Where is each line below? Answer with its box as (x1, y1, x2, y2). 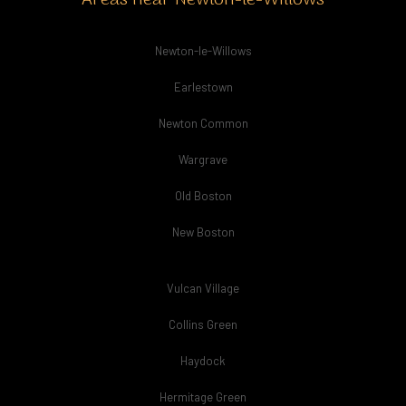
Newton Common (158, 116, 248, 130)
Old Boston (174, 188, 232, 203)
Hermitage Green (159, 390, 246, 404)
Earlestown (173, 80, 233, 94)
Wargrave (179, 152, 227, 167)
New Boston (171, 225, 235, 239)
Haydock (180, 353, 226, 368)
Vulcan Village (167, 281, 239, 295)
